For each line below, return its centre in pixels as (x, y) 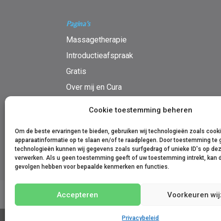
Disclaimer (159, 194)
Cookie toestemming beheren (140, 110)
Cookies (197, 194)
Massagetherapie (97, 39)
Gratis (76, 71)
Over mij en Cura (94, 87)
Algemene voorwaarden (100, 194)
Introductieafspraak (100, 55)
